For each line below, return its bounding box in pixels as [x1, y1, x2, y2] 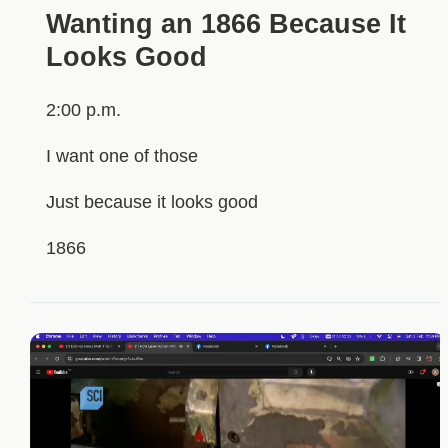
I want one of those [45, 146, 198, 167]
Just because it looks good [45, 192, 258, 213]
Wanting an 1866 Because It [45, 8, 406, 39]
